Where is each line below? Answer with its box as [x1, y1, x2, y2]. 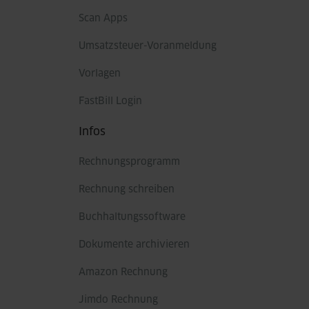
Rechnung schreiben [79, 185, 175, 195]
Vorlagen [79, 69, 121, 79]
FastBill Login [79, 97, 142, 107]
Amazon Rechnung [79, 268, 168, 278]
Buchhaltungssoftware [79, 212, 186, 223]
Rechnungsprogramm [79, 157, 180, 168]
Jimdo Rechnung [79, 295, 158, 306]
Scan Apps [79, 14, 128, 24]
